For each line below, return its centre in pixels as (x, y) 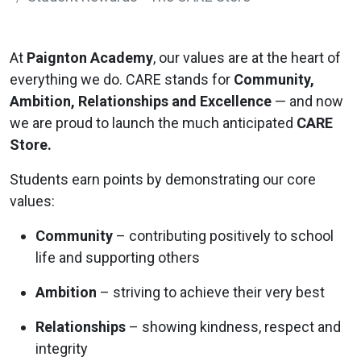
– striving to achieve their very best (211, 292)
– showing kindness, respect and (233, 326)
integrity (62, 348)
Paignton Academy (90, 57)
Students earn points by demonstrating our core (163, 179)
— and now (307, 101)
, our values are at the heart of (247, 57)
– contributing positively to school (223, 235)
